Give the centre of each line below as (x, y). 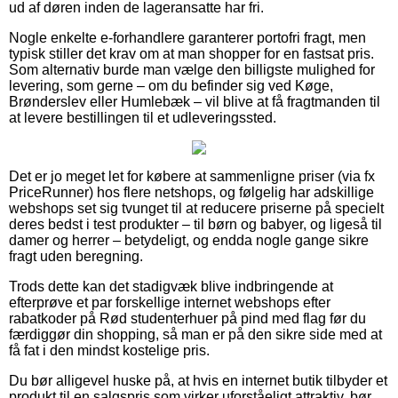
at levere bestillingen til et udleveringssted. (143, 117)
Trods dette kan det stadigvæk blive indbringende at (171, 286)
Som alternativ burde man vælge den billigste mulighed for (192, 69)
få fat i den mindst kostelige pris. (109, 350)
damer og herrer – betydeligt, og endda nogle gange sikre (189, 240)
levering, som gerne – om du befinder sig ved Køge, (171, 85)
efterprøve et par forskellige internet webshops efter (170, 302)
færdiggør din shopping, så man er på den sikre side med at (195, 334)
